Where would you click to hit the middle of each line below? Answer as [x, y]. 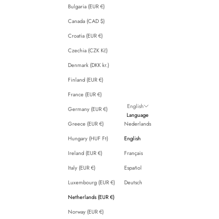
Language [138, 115]
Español [133, 168]
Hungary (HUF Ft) [105, 139]
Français [133, 153]
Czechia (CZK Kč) [104, 51]
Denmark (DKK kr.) [106, 65]
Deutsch [133, 183]
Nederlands [138, 124]
